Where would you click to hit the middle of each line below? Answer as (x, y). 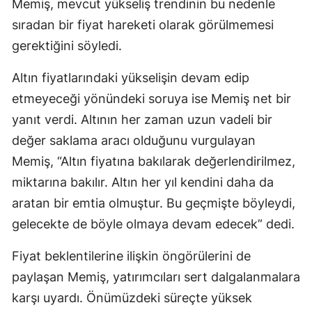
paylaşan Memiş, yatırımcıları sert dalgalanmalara (156, 277)
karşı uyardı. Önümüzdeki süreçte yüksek (132, 298)
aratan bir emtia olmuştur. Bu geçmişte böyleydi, (154, 203)
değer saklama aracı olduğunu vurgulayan (134, 141)
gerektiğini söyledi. (67, 46)
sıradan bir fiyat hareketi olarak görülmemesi (143, 25)
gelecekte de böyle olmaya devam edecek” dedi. (153, 224)
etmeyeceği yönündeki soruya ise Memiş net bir (151, 99)
